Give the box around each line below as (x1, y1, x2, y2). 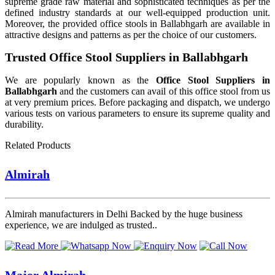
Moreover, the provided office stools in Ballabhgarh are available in (5, 18, 270, 29)
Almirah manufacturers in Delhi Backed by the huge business (5, 209, 242, 220)
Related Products (5, 140, 71, 150)
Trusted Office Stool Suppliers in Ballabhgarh (5, 50, 248, 64)
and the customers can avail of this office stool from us (57, 86, 270, 96)
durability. (5, 119, 44, 130)
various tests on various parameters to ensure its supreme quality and (5, 108, 270, 118)
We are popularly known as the (5, 75, 156, 85)
